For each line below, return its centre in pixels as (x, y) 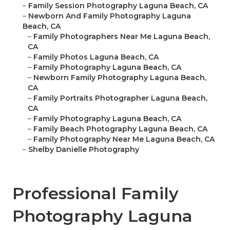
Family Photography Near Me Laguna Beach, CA (124, 139)
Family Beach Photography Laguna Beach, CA (120, 129)
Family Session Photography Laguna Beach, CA (118, 6)
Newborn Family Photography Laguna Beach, (120, 78)
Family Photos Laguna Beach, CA (96, 57)
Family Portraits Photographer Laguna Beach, (120, 98)
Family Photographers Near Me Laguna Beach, (122, 37)
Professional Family (95, 194)
